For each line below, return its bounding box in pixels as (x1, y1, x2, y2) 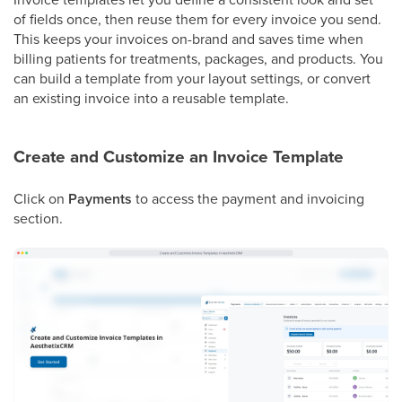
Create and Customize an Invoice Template (13, 144, 344, 170)
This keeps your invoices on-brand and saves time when (13, 29, 363, 48)
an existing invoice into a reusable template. (13, 88, 289, 108)
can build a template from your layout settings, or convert (13, 68, 371, 88)
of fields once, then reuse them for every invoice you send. (13, 9, 381, 29)
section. (13, 208, 63, 228)
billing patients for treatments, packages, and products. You (13, 48, 383, 68)
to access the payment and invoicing (132, 188, 364, 208)
